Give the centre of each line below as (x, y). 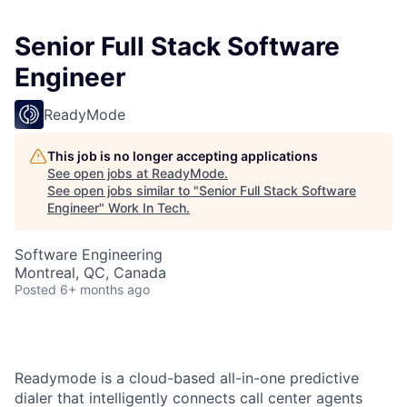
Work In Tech (147, 208)
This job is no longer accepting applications (183, 156)
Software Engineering (89, 255)
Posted (35, 290)
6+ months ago (105, 290)
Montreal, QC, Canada (90, 273)
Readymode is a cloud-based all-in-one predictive (187, 378)
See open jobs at (99, 174)
